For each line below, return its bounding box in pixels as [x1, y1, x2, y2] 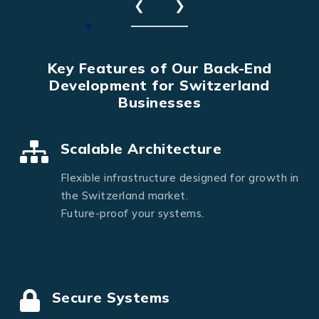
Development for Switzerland [49, 75, 270, 94]
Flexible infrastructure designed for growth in [60, 170, 299, 184]
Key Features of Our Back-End [47, 58, 272, 77]
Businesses [118, 93, 201, 111]
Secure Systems [51, 288, 170, 307]
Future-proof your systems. [60, 206, 204, 220]
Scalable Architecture [60, 139, 221, 157]
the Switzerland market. [60, 188, 188, 202]
